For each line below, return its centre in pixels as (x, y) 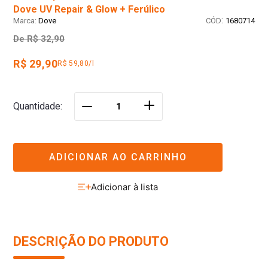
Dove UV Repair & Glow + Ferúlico (89, 10)
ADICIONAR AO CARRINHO (118, 157)
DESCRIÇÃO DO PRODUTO (91, 242)
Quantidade (37, 106)
